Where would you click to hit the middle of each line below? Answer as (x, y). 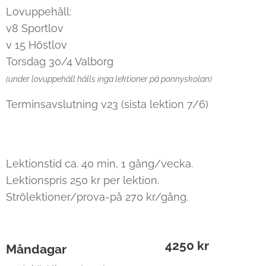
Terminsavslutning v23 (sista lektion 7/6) (107, 104)
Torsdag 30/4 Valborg (60, 61)
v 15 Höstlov (37, 45)
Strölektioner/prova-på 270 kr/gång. (97, 197)
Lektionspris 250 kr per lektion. (83, 180)
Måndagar (36, 249)
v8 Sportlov (35, 28)
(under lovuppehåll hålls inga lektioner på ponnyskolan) (109, 79)
